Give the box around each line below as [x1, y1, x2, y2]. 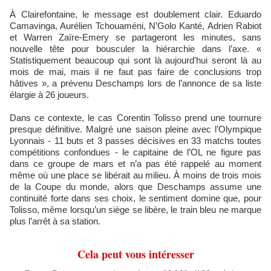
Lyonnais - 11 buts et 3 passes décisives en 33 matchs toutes [10, 135, 261, 146]
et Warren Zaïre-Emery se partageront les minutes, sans [10, 32, 261, 42]
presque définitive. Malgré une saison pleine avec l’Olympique [10, 124, 261, 134]
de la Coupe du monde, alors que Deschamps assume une [10, 181, 261, 192]
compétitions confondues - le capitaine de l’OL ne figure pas [10, 147, 261, 157]
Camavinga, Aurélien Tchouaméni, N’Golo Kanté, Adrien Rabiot [10, 21, 261, 31]
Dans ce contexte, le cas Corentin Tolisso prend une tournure [10, 113, 261, 123]
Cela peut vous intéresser [77, 246, 194, 262]
